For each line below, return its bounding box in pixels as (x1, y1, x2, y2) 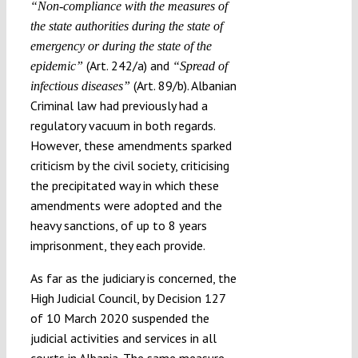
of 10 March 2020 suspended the (30, 309, 209, 326)
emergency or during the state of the (30, 38, 212, 53)
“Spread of (172, 58, 228, 73)
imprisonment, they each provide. (30, 237, 205, 253)
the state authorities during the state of (30, 18, 223, 33)
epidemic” (30, 58, 83, 73)
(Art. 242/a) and (82, 57, 173, 74)
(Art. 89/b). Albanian (129, 77, 237, 93)
